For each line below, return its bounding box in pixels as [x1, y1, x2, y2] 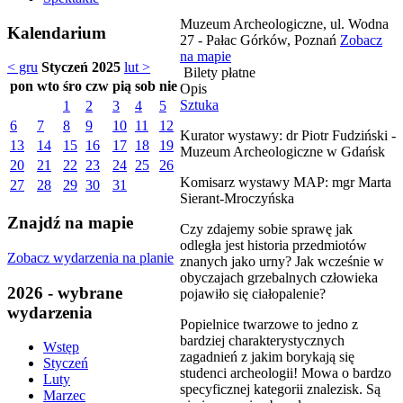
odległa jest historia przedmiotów [180, 237, 367, 253]
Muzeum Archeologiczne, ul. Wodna [180, 15, 389, 31]
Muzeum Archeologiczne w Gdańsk [180, 143, 385, 159]
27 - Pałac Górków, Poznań [180, 31, 340, 48]
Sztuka [180, 96, 219, 112]
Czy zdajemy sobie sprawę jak [180, 220, 353, 237]
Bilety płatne [180, 64, 255, 80]
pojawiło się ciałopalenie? [180, 285, 326, 301]
